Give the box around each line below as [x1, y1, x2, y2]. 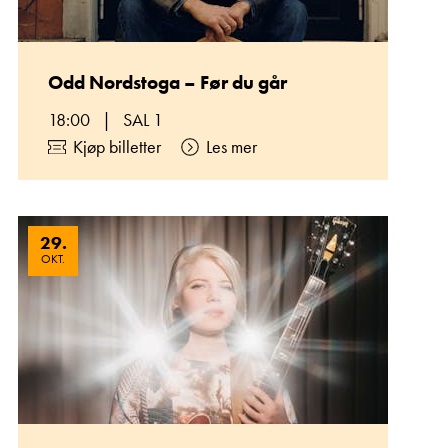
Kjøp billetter [73, 135, 161, 158]
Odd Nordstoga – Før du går [48, 70, 287, 95]
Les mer [206, 135, 257, 158]
